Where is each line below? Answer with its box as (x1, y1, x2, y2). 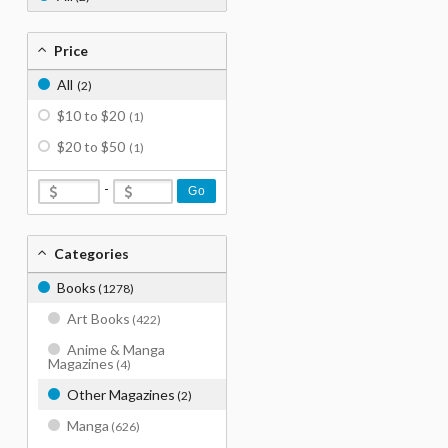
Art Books (67, 310, 130, 327)
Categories (54, 245, 129, 262)
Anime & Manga (67, 341, 165, 358)
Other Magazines (67, 386, 175, 403)
